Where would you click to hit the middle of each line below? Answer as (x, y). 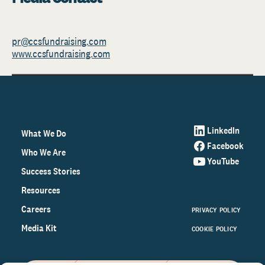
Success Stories (51, 171)
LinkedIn (223, 130)
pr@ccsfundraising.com (59, 41)
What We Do (44, 133)
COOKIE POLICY (215, 229)
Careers (36, 209)
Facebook (225, 146)
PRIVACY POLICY (216, 210)
